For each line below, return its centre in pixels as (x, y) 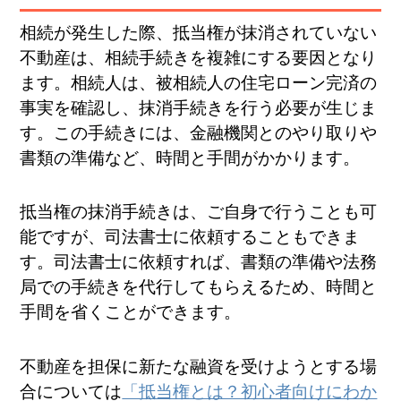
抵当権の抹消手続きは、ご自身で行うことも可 (199, 212)
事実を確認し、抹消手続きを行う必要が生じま (199, 107)
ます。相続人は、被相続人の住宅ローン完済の (199, 82)
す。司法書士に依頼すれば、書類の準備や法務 (199, 262)
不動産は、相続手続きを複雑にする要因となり (199, 57)
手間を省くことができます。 (131, 312)
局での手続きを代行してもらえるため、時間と (199, 287)
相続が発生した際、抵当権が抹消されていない (199, 32)
